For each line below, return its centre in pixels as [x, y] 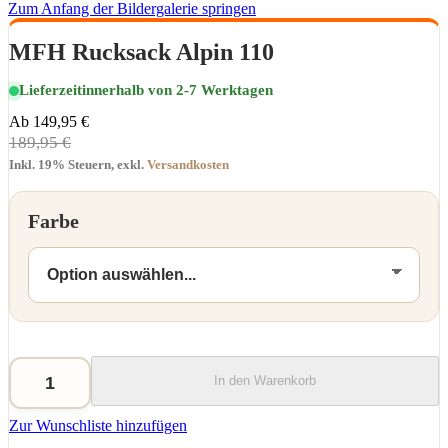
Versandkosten [188, 165]
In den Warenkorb [265, 381]
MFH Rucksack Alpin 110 [141, 52]
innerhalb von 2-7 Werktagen [177, 90]
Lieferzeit [50, 90]
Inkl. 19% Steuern [60, 165]
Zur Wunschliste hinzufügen [98, 426]
